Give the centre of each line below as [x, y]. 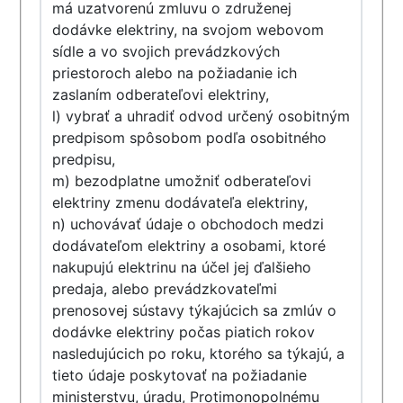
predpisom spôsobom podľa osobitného [190, 138]
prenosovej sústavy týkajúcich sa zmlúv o [195, 310]
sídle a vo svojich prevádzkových [166, 51]
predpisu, [84, 159]
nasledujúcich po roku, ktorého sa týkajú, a [199, 354]
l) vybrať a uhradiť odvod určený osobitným [201, 116]
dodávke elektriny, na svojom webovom [188, 30]
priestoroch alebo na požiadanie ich [175, 73]
